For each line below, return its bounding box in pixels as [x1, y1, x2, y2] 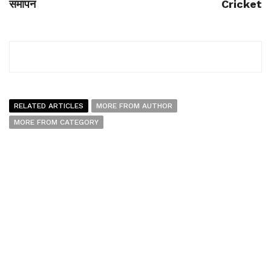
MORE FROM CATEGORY [14, 118, 99, 127]
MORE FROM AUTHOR [96, 102, 172, 111]
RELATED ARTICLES [14, 102, 83, 111]
